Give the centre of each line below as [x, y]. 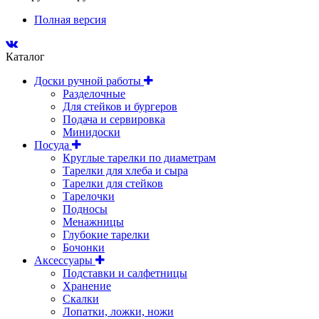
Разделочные [94, 93]
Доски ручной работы [89, 80]
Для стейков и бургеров [120, 106]
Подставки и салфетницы [125, 273]
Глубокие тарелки [106, 234]
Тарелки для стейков [113, 183]
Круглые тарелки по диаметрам [139, 157]
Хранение [87, 286]
